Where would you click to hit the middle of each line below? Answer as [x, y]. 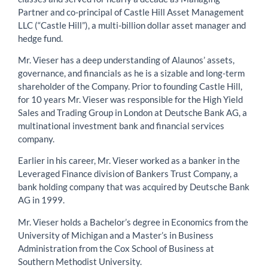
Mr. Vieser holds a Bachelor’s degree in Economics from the [133, 222]
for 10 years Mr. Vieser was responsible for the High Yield [130, 100]
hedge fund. [40, 38]
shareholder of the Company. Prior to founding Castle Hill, [130, 86]
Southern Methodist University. [80, 261]
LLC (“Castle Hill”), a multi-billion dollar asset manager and [132, 25]
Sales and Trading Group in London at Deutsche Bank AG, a [133, 113]
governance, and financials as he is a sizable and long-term [131, 73]
